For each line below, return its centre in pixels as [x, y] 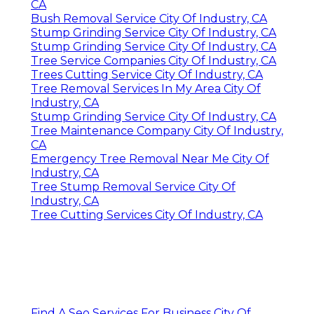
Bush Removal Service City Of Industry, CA [149, 19]
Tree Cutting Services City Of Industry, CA [147, 215]
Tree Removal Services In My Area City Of [146, 89]
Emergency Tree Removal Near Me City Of [150, 159]
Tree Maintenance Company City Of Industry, [157, 131]
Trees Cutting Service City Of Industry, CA [147, 75]
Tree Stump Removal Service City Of [133, 187]
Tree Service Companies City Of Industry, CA [153, 61]
